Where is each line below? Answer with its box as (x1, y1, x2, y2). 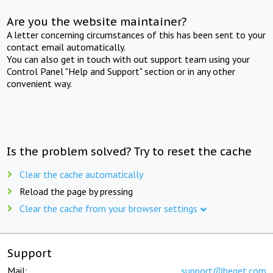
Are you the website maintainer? (7, 14, 187, 29)
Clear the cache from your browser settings (19, 202, 197, 214)
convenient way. (7, 77, 73, 90)
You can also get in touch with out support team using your (7, 52, 250, 65)
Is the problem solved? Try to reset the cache (7, 144, 252, 158)
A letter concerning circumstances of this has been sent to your (7, 28, 266, 41)
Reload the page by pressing (19, 185, 133, 197)
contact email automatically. (7, 40, 126, 53)
